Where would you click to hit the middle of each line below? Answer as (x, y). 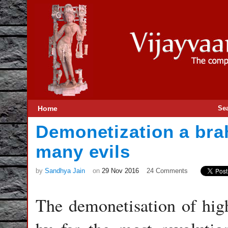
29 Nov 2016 (120, 171)
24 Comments (167, 171)
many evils (83, 152)
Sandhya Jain (65, 171)
